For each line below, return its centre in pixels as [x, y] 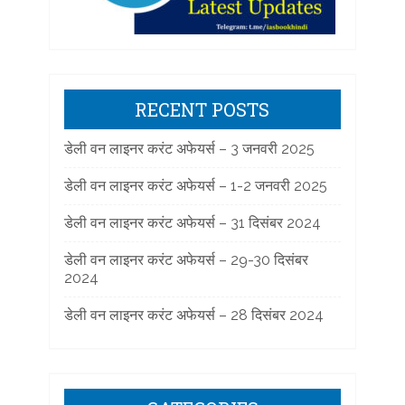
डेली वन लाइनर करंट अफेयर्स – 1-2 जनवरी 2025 [195, 186]
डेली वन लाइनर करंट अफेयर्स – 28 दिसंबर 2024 [193, 315]
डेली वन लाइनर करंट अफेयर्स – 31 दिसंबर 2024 [192, 223]
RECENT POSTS [202, 109]
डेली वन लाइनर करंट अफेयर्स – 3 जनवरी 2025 [189, 149]
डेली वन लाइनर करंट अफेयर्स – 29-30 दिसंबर [186, 260]
